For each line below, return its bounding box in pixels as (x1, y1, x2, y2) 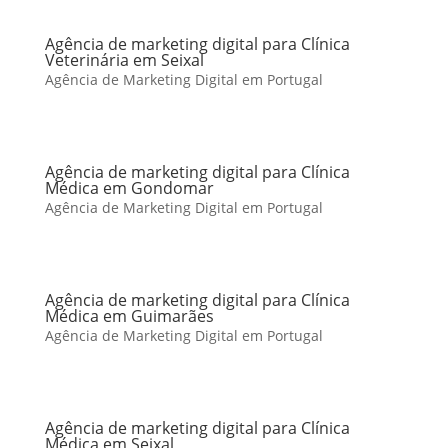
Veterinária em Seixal (44, 49, 204, 71)
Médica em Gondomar (44, 177, 214, 199)
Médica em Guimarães (44, 305, 214, 327)
